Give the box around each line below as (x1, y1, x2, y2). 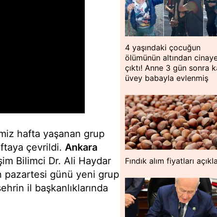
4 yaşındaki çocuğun (125, 42, 201, 52)
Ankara (65, 141, 97, 153)
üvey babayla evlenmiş (125, 73, 209, 83)
